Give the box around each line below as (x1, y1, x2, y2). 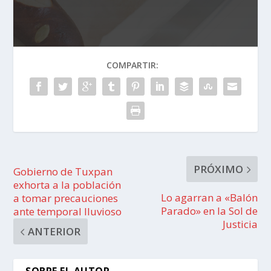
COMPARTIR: (106, 59, 158, 71)
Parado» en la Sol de (160, 204, 258, 218)
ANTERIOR (28, 224, 81, 238)
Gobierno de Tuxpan (13, 165, 113, 178)
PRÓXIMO (193, 162, 243, 176)
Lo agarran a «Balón (160, 191, 258, 204)
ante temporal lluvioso (13, 204, 122, 218)
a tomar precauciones (13, 191, 119, 205)
